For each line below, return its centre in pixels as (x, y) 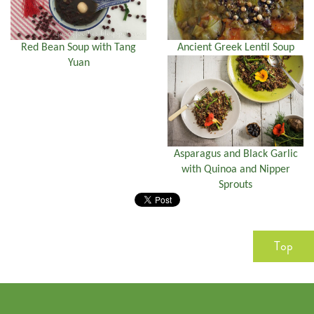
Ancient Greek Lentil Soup (235, 48)
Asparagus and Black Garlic (235, 154)
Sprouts (235, 185)
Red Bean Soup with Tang (78, 48)
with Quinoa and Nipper (235, 169)
